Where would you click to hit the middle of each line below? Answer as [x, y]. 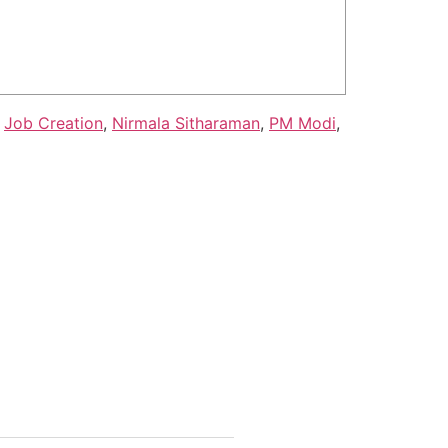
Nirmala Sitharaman [186, 122]
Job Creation [53, 122]
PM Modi [302, 122]
